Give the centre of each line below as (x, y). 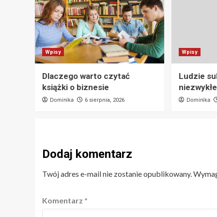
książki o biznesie (76, 87)
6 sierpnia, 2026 (105, 100)
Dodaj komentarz (87, 154)
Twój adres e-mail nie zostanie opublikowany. (117, 174)
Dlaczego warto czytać (86, 76)
